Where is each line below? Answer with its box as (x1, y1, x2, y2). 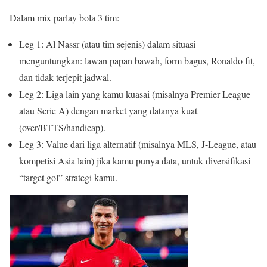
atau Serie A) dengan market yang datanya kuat (19, 104, 197, 117)
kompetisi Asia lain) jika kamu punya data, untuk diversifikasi (19, 154, 250, 167)
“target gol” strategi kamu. (19, 171, 117, 184)
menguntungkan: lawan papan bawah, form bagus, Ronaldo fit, (19, 54, 255, 67)
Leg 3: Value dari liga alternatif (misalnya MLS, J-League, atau (19, 138, 256, 151)
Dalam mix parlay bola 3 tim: (10, 11, 119, 24)
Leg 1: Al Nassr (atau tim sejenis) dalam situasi (19, 38, 195, 51)
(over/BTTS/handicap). (19, 121, 105, 134)
